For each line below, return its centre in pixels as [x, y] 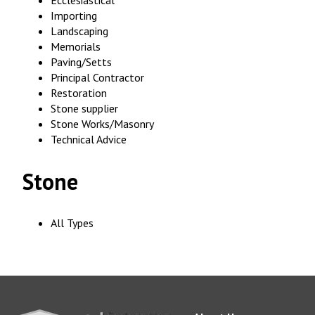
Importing [74, 16]
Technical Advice [89, 140]
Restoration [79, 93]
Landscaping [79, 31]
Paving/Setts [81, 62]
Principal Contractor [97, 78]
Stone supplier [84, 109]
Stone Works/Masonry [102, 124]
